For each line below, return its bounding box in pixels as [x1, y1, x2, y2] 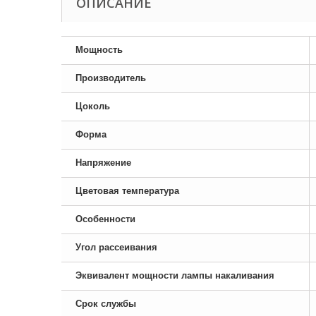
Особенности [75, 214, 135, 224]
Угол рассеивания [75, 242, 157, 253]
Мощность [75, 44, 123, 55]
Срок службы [75, 298, 136, 309]
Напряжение [75, 157, 131, 168]
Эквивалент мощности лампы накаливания [75, 270, 274, 281]
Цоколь [75, 101, 110, 111]
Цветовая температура [75, 186, 179, 196]
